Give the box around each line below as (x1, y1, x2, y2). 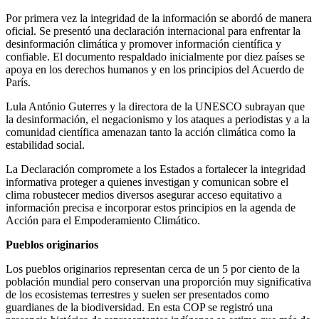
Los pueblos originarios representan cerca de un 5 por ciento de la (6, 262, 300, 275)
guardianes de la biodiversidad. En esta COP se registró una (6, 300, 273, 313)
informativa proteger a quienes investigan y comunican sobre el (6, 175, 288, 188)
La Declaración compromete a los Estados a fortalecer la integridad (6, 162, 305, 175)
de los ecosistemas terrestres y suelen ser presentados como (6, 288, 269, 300)
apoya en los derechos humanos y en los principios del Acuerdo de (6, 63, 304, 75)
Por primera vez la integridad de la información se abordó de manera (6, 11, 312, 24)
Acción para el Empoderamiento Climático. (6, 214, 200, 226)
